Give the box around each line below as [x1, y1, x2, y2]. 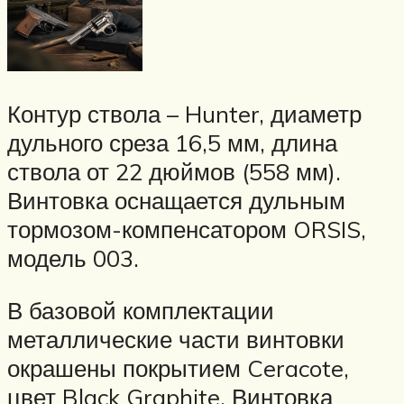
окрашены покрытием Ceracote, [7, 353, 349, 382]
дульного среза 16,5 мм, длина [7, 128, 337, 158]
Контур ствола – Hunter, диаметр [7, 99, 362, 129]
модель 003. [7, 243, 139, 273]
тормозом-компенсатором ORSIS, [7, 215, 366, 244]
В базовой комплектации [7, 295, 274, 325]
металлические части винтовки [7, 324, 344, 353]
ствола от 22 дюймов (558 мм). [7, 157, 341, 187]
